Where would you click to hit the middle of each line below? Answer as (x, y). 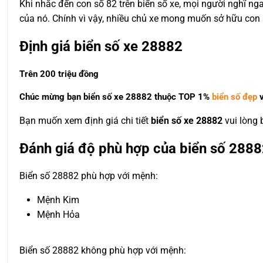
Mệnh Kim (58, 200)
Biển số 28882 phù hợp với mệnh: (89, 176)
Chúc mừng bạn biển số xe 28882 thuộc (99, 97)
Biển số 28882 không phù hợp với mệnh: (103, 251)
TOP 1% (194, 97)
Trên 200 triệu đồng (59, 74)
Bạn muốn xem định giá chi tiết (85, 120)
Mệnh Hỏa (58, 215)
